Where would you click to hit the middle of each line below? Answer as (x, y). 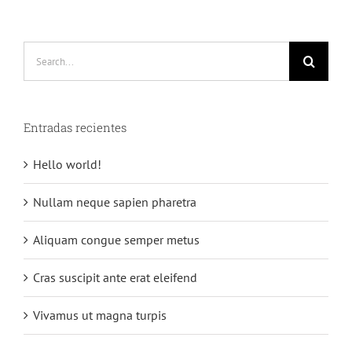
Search (41, 51)
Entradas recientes (75, 128)
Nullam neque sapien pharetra (115, 202)
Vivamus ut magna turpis (100, 315)
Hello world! (67, 165)
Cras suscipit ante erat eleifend (115, 278)
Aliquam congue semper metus (116, 240)
